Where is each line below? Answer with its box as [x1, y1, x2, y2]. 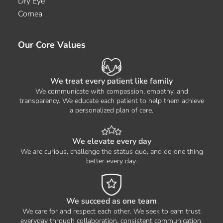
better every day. [86, 156, 137, 166]
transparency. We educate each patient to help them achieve [19, 96, 204, 106]
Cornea [18, 8, 42, 19]
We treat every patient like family [50, 76, 173, 87]
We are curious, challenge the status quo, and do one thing [20, 147, 203, 157]
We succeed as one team [66, 196, 157, 207]
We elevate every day [72, 136, 151, 147]
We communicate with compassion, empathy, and [35, 87, 188, 97]
